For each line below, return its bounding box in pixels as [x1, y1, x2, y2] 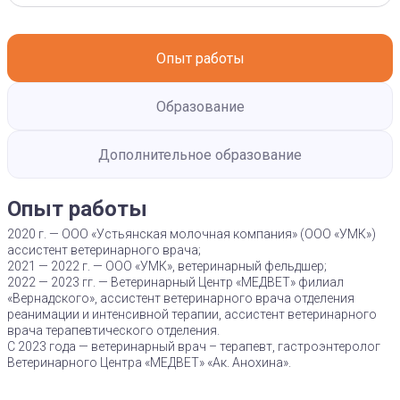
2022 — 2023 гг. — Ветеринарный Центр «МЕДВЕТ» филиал [7, 275, 344, 289]
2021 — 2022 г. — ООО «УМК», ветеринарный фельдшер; [7, 259, 327, 273]
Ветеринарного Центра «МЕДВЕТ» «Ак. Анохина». [7, 355, 291, 370]
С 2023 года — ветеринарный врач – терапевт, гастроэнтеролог [7, 339, 380, 354]
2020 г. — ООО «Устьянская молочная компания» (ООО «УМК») [7, 227, 376, 241]
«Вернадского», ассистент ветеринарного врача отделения [7, 291, 354, 305]
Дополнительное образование [98, 146, 302, 163]
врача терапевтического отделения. [7, 323, 220, 337]
